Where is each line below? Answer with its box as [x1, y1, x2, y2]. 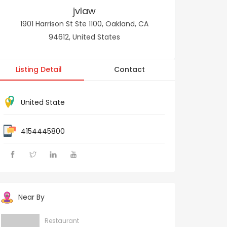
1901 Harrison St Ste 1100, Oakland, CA [20, 19, 148, 29]
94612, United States [48, 32, 120, 42]
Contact [114, 64, 145, 74]
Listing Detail [16, 64, 62, 74]
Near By [18, 192, 45, 202]
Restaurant [45, 216, 80, 225]
